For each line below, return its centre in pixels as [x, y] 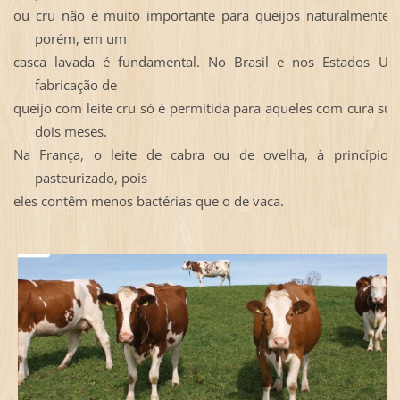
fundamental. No [176, 61]
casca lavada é [66, 61]
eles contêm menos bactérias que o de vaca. [148, 200]
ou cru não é [58, 15]
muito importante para [179, 15]
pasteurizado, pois [92, 177]
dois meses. [71, 131]
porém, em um [82, 38]
